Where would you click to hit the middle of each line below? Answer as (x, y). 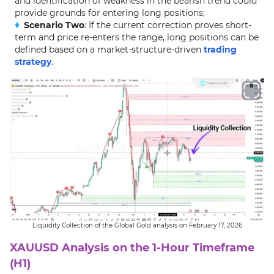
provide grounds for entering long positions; (110, 13)
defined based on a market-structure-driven (109, 50)
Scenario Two (54, 25)
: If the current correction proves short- (168, 25)
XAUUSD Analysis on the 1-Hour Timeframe (132, 248)
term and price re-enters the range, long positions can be (137, 37)
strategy (33, 62)
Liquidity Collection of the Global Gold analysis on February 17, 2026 (137, 225)
